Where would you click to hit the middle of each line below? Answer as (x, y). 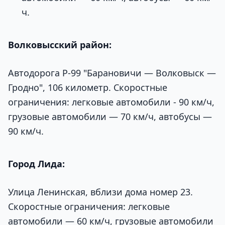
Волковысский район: (60, 44)
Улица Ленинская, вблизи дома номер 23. (100, 192)
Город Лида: (36, 163)
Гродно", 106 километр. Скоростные (88, 87)
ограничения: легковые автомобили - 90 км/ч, (111, 102)
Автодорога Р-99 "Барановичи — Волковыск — (112, 73)
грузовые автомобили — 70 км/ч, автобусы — (110, 116)
